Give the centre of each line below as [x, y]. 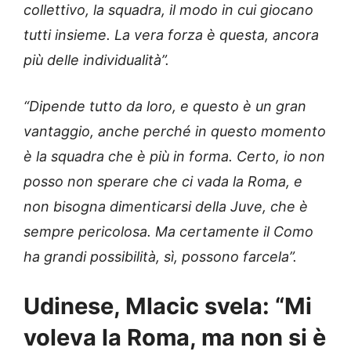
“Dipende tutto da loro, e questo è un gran [165, 107]
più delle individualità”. [96, 60]
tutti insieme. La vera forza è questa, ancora [171, 35]
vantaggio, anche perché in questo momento [175, 132]
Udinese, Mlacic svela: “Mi [168, 306]
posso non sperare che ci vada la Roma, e [163, 182]
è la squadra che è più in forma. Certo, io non [174, 157]
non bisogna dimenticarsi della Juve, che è [166, 207]
